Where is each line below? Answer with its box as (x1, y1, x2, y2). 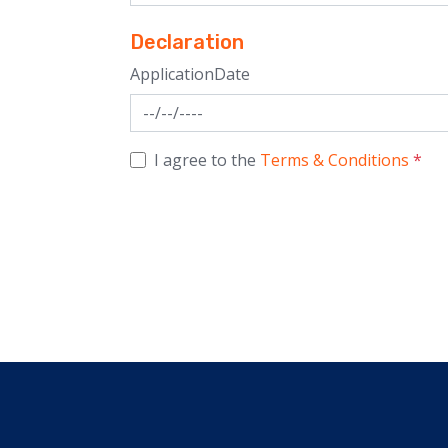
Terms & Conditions (260, 149, 409, 171)
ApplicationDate (130, 63, 250, 85)
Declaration (130, 30, 244, 54)
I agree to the (154, 149, 260, 171)
